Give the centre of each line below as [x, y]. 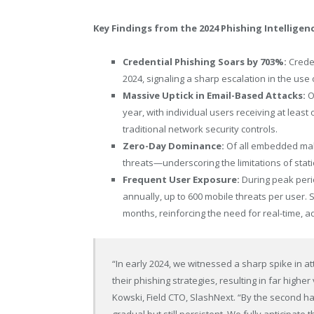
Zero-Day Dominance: [173, 146]
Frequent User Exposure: [181, 180]
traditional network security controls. [200, 129]
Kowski [128, 298]
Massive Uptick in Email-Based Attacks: [214, 96]
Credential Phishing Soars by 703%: [205, 62]
